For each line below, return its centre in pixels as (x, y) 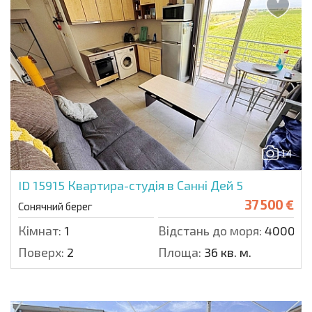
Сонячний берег (55, 206)
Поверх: (41, 252)
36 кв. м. (226, 252)
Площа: (180, 252)
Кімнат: (40, 230)
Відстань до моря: (210, 230)
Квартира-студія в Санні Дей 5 (155, 185)
